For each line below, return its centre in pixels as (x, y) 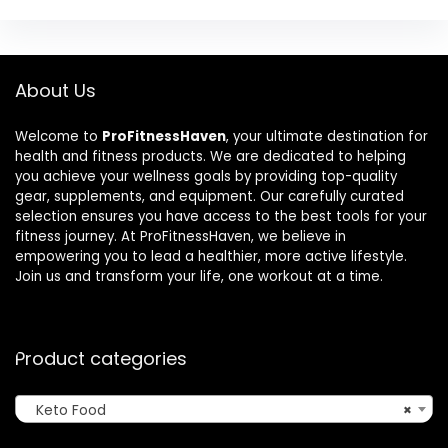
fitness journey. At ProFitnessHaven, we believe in (180, 236)
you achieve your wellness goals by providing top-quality (206, 176)
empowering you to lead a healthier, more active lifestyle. (211, 256)
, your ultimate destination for (327, 136)
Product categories (101, 358)
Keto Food (65, 409)
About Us (55, 90)
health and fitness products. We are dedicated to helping (210, 156)
